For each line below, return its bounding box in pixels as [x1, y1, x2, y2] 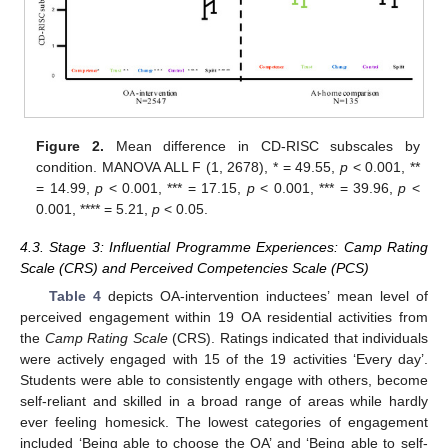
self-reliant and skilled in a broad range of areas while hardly [20, 392, 428, 409]
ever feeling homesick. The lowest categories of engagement [20, 413, 428, 430]
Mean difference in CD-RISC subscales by [103, 137, 420, 154]
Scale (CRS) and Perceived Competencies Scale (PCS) [20, 259, 369, 276]
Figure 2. [36, 137, 104, 154]
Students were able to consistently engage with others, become [20, 371, 428, 388]
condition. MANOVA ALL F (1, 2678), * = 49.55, [36, 158, 340, 175]
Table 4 [48, 287, 101, 304]
